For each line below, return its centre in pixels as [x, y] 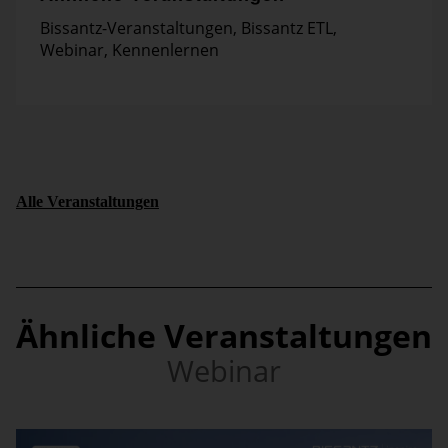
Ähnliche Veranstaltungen [224, 335]
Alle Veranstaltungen [87, 201]
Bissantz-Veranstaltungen [136, 28]
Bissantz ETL [287, 28]
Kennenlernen [165, 50]
